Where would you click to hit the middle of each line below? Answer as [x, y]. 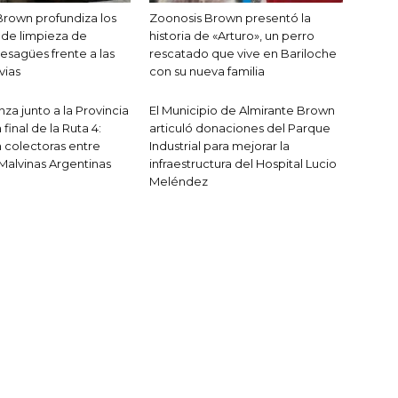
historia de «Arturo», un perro [232, 36]
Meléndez [179, 182]
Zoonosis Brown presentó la [230, 18]
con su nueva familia [207, 72]
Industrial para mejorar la [219, 146]
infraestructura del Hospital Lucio [243, 164]
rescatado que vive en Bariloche [243, 54]
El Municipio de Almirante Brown [242, 111]
